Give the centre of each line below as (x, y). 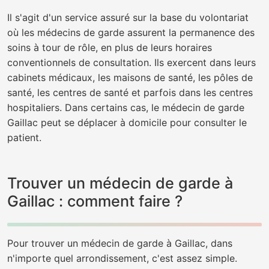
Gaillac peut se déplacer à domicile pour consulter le (127, 122)
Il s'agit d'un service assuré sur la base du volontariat (128, 17)
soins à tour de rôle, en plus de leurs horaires (110, 47)
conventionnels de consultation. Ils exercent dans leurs (131, 62)
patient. (24, 138)
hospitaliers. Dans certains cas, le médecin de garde (126, 107)
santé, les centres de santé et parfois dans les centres (130, 92)
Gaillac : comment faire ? (95, 201)
